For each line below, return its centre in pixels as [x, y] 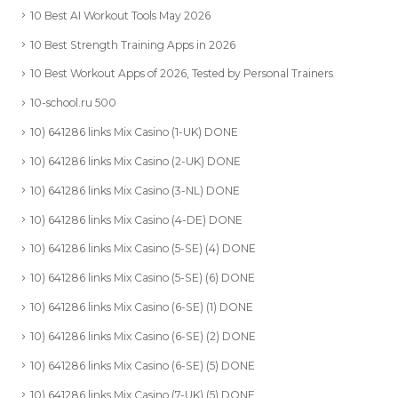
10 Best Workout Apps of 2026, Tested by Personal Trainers [182, 72]
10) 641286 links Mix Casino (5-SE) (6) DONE [143, 276]
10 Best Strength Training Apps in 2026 [133, 44]
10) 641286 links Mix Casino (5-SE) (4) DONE [143, 247]
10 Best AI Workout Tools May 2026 [120, 14]
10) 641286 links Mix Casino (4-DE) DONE [136, 219]
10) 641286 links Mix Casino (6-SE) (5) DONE [143, 364]
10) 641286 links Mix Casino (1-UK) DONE [134, 131]
